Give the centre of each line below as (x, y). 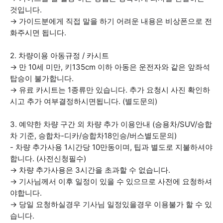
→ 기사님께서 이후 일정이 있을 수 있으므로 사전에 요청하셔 (111, 181)
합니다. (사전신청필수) (48, 159)
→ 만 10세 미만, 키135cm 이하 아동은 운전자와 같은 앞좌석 (110, 67)
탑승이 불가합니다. (42, 78)
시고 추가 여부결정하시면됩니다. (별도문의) (84, 101)
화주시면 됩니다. (38, 33)
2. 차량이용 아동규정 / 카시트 (59, 56)
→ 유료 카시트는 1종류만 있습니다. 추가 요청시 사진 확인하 (110, 90)
